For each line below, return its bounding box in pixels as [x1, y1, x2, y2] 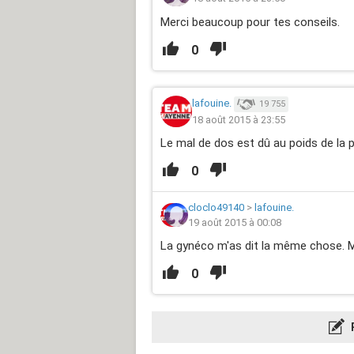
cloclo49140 [188, 201, 244, 214]
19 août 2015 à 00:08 [188, 217, 281, 229]
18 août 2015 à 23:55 [192, 113, 285, 126]
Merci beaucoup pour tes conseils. [160, 15, 340, 30]
